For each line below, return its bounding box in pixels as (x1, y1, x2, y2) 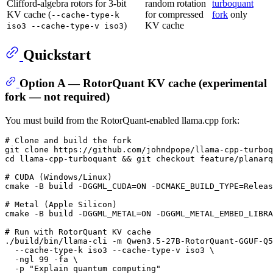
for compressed (145, 9, 204, 20)
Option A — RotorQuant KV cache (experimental (19, 76, 267, 90)
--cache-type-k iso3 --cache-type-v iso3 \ (5, 245, 214, 255)
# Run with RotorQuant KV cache (5, 227, 151, 236)
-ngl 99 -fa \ (5, 254, 78, 264)
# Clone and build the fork (5, 135, 132, 145)
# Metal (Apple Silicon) (5, 199, 117, 209)
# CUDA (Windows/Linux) (5, 172, 112, 182)
